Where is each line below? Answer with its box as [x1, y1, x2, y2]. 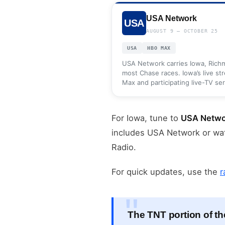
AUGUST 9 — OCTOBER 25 [146, 28, 218, 34]
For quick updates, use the [111, 167, 220, 177]
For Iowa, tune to [111, 113, 181, 124]
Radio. [111, 142, 136, 153]
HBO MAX [147, 45, 171, 51]
